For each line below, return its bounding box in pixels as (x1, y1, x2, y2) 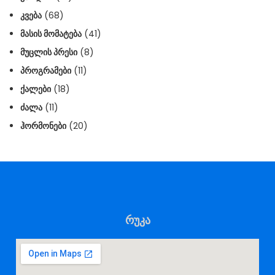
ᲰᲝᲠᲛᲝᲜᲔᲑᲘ (20, 119, 66, 132)
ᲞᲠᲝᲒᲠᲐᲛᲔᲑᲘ (20, 64, 71, 77)
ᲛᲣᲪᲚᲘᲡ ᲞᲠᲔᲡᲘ (20, 45, 77, 58)
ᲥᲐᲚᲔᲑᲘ (20, 82, 51, 95)
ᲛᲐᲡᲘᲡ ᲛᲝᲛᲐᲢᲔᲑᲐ (20, 27, 82, 40)
